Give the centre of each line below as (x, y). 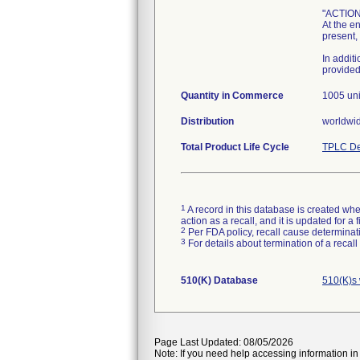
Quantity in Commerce (232, 96)
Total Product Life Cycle (235, 147)
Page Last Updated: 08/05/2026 (224, 342)
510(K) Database (219, 280)
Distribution (207, 121)
